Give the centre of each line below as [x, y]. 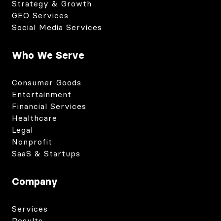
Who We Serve [48, 55]
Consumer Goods [47, 83]
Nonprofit [32, 142]
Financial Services [49, 106]
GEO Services [40, 16]
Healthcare [35, 118]
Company [35, 182]
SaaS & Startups [46, 154]
